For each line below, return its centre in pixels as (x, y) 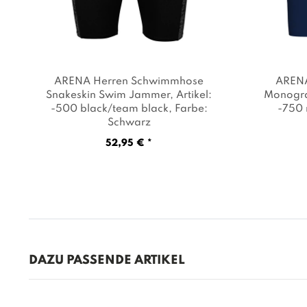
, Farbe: (188, 109)
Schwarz (129, 122)
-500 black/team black (109, 109)
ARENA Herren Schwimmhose (129, 81)
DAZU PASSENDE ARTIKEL (106, 261)
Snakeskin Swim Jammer (108, 95)
